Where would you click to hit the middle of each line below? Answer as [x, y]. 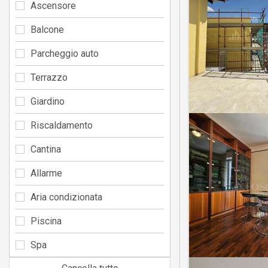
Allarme [46, 173]
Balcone [47, 29]
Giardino [48, 101]
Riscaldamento [62, 125]
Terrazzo [49, 77]
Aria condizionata [66, 197]
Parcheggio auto [65, 53]
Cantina [46, 149]
